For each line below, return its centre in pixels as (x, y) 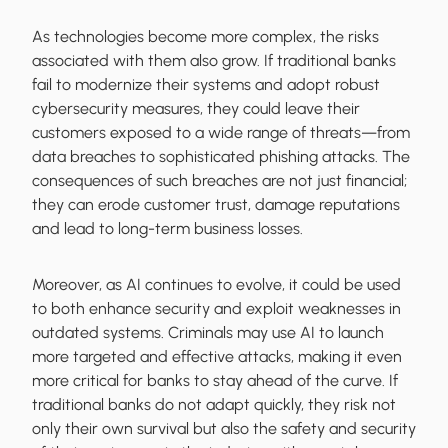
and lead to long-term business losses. (167, 229)
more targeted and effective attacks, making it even (217, 357)
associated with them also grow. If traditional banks (214, 61)
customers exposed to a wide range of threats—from (221, 133)
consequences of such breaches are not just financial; (219, 181)
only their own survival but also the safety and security (224, 429)
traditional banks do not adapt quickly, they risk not (214, 405)
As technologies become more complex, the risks (205, 37)
